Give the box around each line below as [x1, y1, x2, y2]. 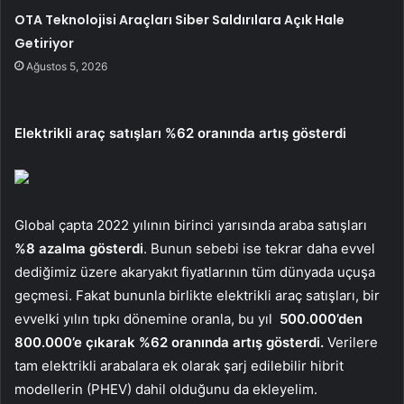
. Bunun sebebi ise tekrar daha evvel [143, 240, 375, 258]
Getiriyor [14, 34, 75, 53]
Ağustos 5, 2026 [26, 60, 108, 74]
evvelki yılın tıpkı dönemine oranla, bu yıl [14, 310, 280, 328]
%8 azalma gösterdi [14, 240, 143, 258]
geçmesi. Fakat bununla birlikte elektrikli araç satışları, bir [14, 287, 380, 305]
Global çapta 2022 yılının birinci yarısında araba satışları [14, 216, 367, 234]
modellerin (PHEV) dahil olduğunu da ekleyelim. [14, 381, 317, 399]
